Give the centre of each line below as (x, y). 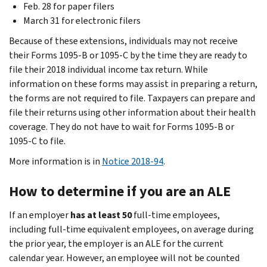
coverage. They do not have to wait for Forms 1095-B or (122, 126)
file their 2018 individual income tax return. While (108, 69)
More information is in (55, 161)
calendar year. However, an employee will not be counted (124, 257)
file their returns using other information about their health (132, 112)
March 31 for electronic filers (82, 20)
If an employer (40, 215)
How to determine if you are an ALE (120, 191)
